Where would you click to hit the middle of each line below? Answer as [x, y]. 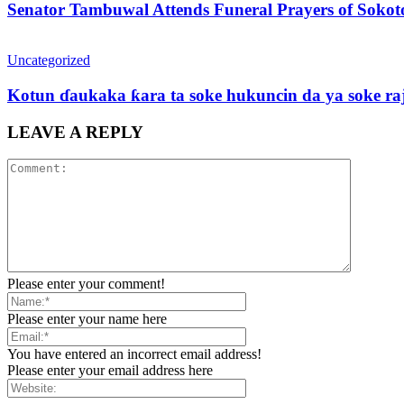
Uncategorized [49, 60]
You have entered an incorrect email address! [134, 354]
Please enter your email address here [110, 371]
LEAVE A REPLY [75, 132]
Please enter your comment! [86, 284]
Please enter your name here [87, 319]
